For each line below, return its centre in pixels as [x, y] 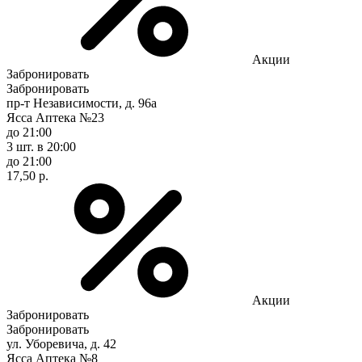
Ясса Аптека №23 [55, 117]
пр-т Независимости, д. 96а [82, 103]
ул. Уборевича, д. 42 [61, 343]
